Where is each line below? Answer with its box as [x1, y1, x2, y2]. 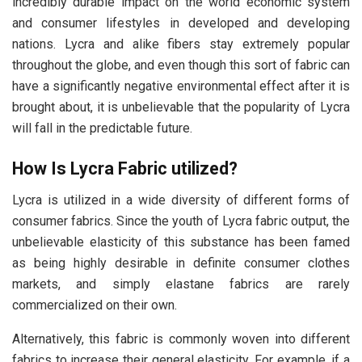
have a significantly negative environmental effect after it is [12, 78, 350, 95]
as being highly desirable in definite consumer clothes [12, 255, 350, 271]
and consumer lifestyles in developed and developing [12, 15, 350, 32]
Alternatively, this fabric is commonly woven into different [12, 330, 350, 347]
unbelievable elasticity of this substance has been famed [12, 234, 350, 250]
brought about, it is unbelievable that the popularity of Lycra [12, 99, 350, 116]
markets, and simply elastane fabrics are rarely [12, 276, 350, 292]
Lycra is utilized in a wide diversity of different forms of [12, 192, 350, 208]
